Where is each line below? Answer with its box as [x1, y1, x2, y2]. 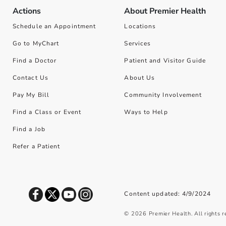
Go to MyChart [12, 39, 60, 47]
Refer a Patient [12, 142, 61, 150]
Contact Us [12, 74, 48, 82]
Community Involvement [124, 91, 202, 99]
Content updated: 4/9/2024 [124, 190, 211, 198]
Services [124, 39, 151, 47]
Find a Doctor [12, 56, 57, 65]
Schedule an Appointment [12, 22, 96, 30]
